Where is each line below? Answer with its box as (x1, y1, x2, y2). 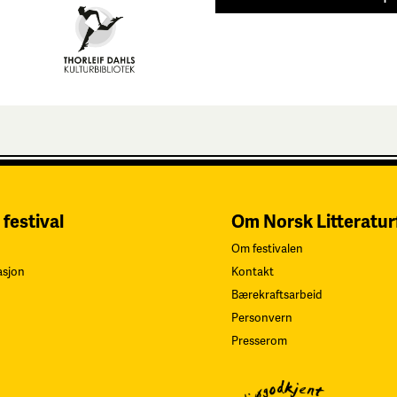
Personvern (230, 310, 292, 325)
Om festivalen (230, 241, 303, 256)
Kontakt (230, 264, 274, 279)
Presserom (230, 333, 287, 348)
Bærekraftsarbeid (230, 287, 323, 302)
